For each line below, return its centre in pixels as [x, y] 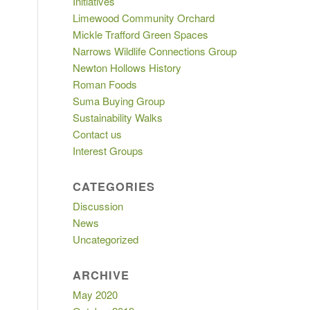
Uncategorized [106, 239]
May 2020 [95, 294]
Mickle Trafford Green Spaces [141, 34]
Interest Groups [108, 151]
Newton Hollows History [127, 67]
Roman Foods [105, 84]
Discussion [98, 206]
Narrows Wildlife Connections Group [155, 51]
